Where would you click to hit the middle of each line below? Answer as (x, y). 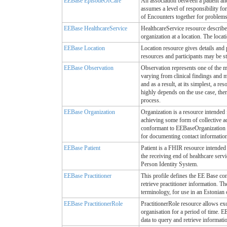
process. (151, 100)
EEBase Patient (82, 148)
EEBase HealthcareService (96, 28)
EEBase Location (84, 48)
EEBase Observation (89, 68)
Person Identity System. (169, 164)
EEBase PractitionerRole (93, 203)
